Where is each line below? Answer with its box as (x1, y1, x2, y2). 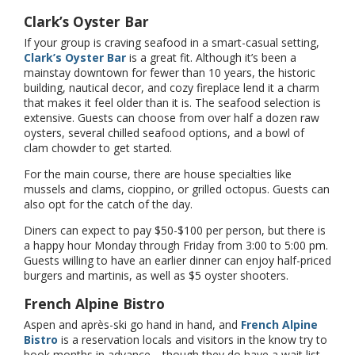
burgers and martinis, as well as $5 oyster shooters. (24, 267, 288, 283)
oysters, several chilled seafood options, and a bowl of (24, 124, 304, 140)
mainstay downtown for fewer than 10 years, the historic (24, 64, 315, 80)
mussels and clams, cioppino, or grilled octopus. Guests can (24, 181, 330, 197)
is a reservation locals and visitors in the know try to (58, 331, 327, 347)
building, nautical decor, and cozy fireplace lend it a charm (24, 79, 319, 95)
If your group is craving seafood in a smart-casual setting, (24, 34, 319, 50)
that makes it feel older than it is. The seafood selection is (24, 94, 321, 110)
